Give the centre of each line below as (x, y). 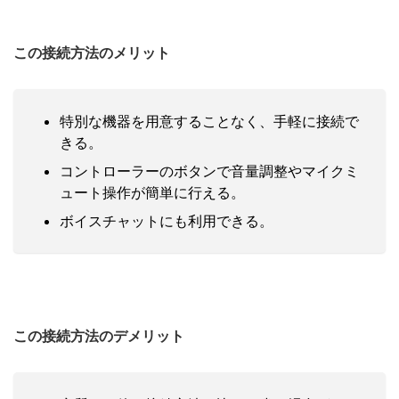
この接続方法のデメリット (99, 335)
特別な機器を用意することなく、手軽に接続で (209, 121)
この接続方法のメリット (92, 52)
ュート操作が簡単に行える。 (152, 192)
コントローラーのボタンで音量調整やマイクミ (209, 171)
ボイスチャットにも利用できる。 (167, 220)
